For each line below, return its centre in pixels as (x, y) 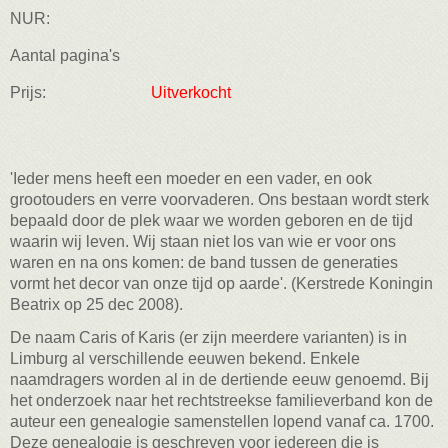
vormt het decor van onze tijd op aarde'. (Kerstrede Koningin (221, 283)
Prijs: (28, 92)
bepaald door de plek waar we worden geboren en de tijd (211, 220)
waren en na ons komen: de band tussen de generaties (204, 262)
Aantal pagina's (65, 55)
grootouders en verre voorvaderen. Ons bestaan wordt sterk (219, 199)
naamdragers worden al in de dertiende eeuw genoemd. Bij (219, 379)
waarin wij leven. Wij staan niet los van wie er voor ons (203, 241)
